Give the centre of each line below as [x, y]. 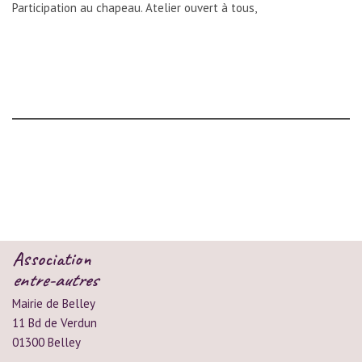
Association [51, 258]
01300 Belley [46, 342]
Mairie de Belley [54, 303]
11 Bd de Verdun [55, 322]
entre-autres [55, 279]
